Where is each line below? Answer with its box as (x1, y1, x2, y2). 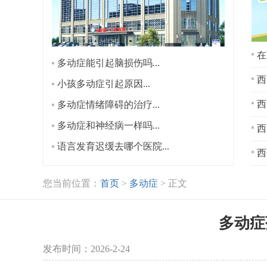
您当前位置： (43, 178, 100, 188)
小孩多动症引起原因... (57, 79, 150, 89)
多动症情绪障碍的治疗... (57, 100, 160, 110)
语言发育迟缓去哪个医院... (57, 141, 169, 151)
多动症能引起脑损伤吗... (57, 58, 160, 68)
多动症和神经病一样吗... (57, 120, 160, 131)
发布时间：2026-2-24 (43, 244, 130, 254)
